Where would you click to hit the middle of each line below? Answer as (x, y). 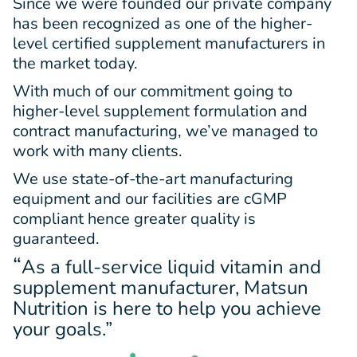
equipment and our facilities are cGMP (150, 198)
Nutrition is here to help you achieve (167, 308)
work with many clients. (98, 151)
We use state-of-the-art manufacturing (153, 178)
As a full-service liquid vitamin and (171, 267)
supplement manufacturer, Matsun (161, 287)
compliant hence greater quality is (134, 218)
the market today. (75, 63)
